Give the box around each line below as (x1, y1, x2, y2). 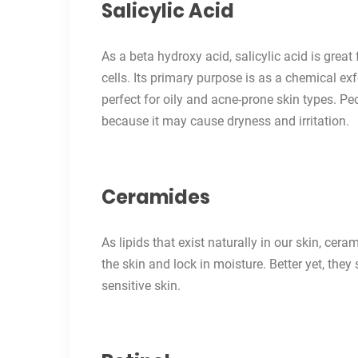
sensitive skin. (101, 278, 181, 294)
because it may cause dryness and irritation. (101, 113, 349, 129)
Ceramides (101, 184, 210, 211)
